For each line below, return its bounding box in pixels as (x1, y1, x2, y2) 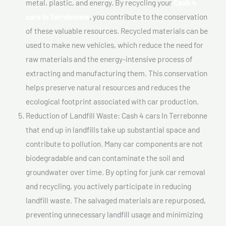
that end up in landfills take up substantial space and (26, 124, 200, 134)
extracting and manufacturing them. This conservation (26, 68, 207, 78)
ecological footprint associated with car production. (26, 96, 199, 106)
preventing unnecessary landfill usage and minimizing (26, 209, 203, 219)
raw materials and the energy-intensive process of (26, 53, 193, 64)
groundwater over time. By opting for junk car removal (26, 166, 205, 177)
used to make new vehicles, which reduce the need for (26, 39, 203, 49)
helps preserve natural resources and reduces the (26, 82, 190, 92)
